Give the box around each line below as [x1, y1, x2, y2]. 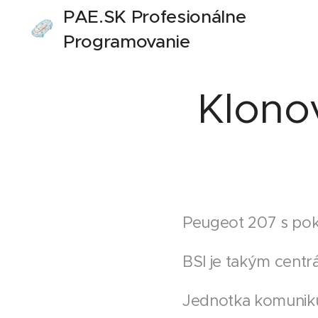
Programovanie [63, 31, 190, 53]
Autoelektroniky [63, 55, 198, 77]
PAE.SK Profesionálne [63, 6, 246, 28]
